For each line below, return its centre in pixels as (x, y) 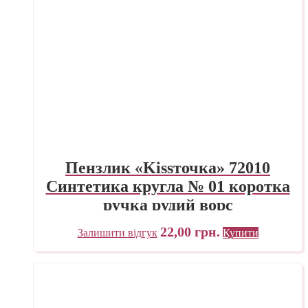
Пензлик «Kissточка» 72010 (168, 168)
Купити (240, 233)
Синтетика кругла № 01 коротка (168, 187)
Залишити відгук (117, 233)
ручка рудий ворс (168, 205)
